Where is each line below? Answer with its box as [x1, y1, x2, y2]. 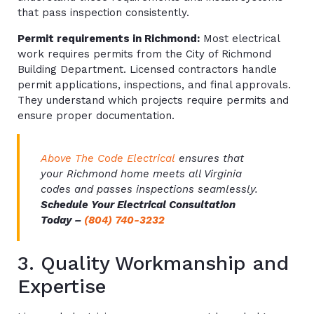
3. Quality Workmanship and [18, 251, 289, 275]
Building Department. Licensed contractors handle [18, 62, 277, 76]
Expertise [18, 274, 106, 298]
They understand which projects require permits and [18, 93, 289, 107]
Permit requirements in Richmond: [18, 32, 200, 45]
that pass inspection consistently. [18, 6, 189, 20]
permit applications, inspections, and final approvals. [18, 78, 291, 91]
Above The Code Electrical [41, 152, 175, 165]
